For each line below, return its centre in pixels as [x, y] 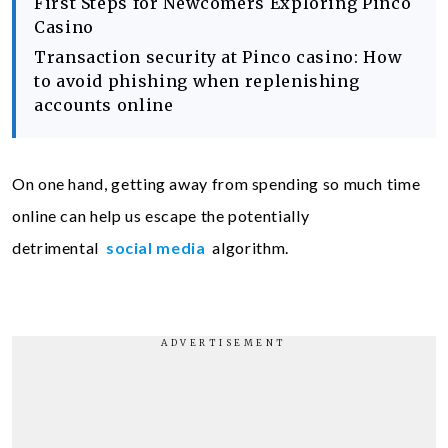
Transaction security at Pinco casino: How [218, 57]
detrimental [57, 247]
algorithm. [248, 247]
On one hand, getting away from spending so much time [216, 183]
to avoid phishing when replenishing [197, 81]
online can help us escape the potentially [161, 215]
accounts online [104, 105]
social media [155, 247]
